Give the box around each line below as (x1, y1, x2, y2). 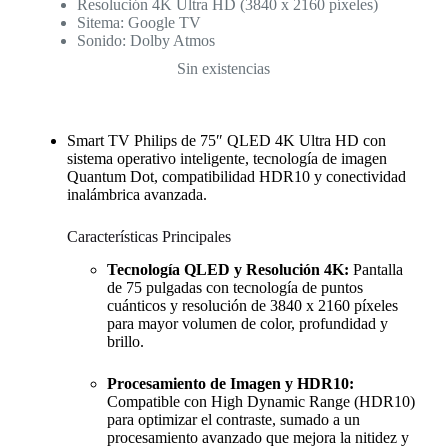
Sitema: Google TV (76, 13, 201, 31)
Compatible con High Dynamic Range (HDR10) (106, 392, 415, 410)
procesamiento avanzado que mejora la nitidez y (106, 428, 409, 446)
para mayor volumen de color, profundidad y (106, 314, 388, 332)
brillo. (106, 332, 144, 350)
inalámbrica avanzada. (66, 185, 207, 203)
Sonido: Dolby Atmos (76, 31, 215, 49)
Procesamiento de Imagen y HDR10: (106, 374, 354, 392)
